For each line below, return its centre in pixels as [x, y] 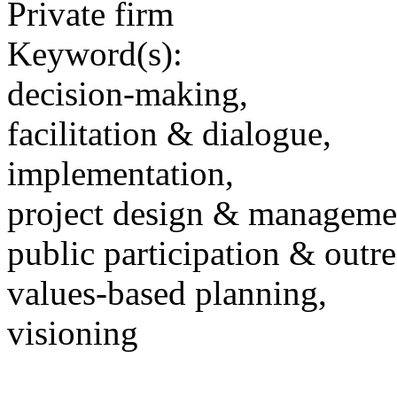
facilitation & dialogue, [169, 134]
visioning [73, 333]
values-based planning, [167, 293]
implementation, [121, 174]
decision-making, [128, 94]
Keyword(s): [95, 54]
